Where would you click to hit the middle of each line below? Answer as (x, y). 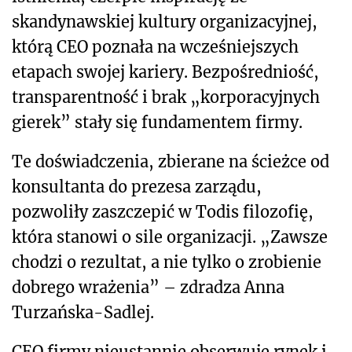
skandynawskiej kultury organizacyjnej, (165, 22)
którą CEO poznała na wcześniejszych (155, 47)
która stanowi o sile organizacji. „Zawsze (170, 237)
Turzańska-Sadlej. (83, 313)
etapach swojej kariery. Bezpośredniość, (165, 72)
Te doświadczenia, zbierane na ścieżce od (170, 162)
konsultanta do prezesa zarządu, (137, 187)
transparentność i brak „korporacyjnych (166, 97)
